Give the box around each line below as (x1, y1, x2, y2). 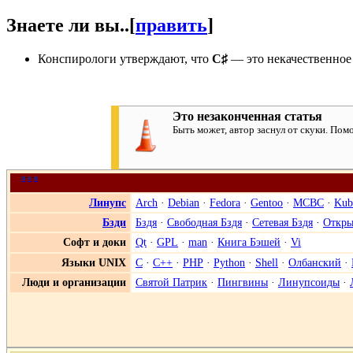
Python (214, 255, 245, 269)
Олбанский (288, 255, 341, 269)
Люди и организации (22, 275, 126, 288)
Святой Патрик (136, 275, 207, 288)
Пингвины (217, 275, 268, 288)
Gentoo (251, 195, 283, 209)
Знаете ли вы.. (6, 15, 129, 36)
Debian (168, 195, 199, 209)
